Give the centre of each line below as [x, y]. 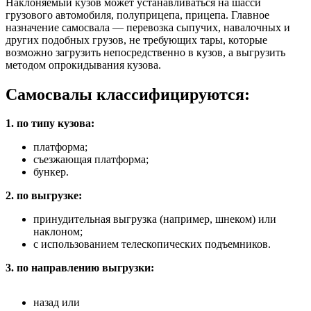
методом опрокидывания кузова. [83, 65]
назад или [57, 303]
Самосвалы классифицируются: [128, 94]
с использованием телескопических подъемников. [152, 244]
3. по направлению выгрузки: [80, 268]
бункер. [51, 172]
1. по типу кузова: [50, 124]
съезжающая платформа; [91, 160]
